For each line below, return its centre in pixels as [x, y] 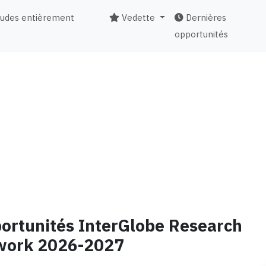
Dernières [205, 18]
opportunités [201, 34]
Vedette [137, 18]
